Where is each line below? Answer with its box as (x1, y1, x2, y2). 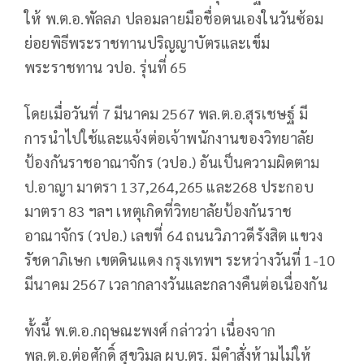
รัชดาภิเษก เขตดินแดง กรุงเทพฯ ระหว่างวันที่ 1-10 (24, 250, 336, 270)
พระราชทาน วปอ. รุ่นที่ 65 (24, 58, 187, 77)
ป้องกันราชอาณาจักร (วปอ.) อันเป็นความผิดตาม (24, 153, 320, 172)
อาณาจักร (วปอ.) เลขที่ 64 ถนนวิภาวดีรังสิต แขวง (24, 226, 323, 245)
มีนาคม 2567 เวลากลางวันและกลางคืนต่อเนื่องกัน (24, 275, 327, 294)
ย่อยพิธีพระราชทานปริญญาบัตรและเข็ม (24, 33, 271, 53)
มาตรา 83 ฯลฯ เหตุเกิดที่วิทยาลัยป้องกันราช (24, 201, 292, 221)
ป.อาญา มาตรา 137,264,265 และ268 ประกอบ (24, 177, 314, 197)
